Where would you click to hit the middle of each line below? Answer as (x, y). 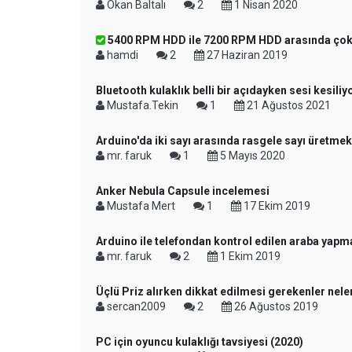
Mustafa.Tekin (143, 105)
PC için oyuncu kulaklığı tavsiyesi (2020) (200, 342)
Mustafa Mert (141, 206)
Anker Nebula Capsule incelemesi (183, 191)
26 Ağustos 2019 (275, 306)
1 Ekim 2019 (249, 256)
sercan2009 (136, 306)
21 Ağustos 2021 (288, 105)
